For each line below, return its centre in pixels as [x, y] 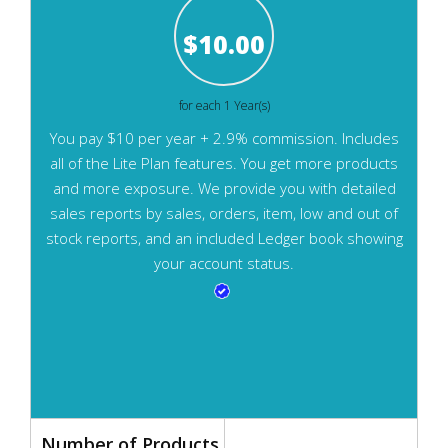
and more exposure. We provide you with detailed [224, 188]
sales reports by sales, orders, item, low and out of [224, 213]
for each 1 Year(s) [224, 105]
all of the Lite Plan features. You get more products [224, 163]
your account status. [224, 263]
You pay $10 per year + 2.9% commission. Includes [224, 138]
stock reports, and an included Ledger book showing [224, 238]
